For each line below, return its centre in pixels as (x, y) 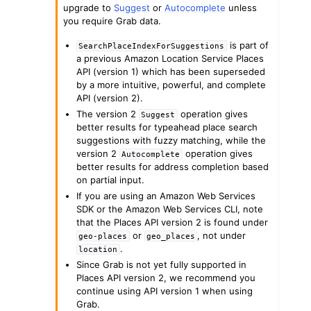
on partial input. (111, 179)
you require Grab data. (112, 20)
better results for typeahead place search (167, 127)
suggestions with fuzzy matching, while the (171, 140)
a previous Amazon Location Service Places (170, 58)
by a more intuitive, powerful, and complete (171, 84)
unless (242, 7)
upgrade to (89, 7)
